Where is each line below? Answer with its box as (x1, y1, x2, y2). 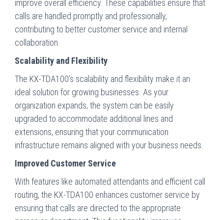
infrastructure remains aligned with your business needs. (15, 139, 203, 150)
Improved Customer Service (15, 158, 116, 168)
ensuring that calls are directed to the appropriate (15, 202, 181, 213)
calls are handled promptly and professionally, (15, 10, 167, 21)
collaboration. (15, 37, 60, 48)
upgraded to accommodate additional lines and (15, 113, 173, 124)
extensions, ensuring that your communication (15, 126, 168, 137)
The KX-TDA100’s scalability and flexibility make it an (15, 73, 190, 84)
